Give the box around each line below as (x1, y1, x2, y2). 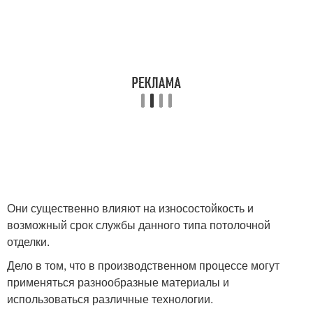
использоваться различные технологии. (7, 290, 213, 307)
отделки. (7, 233, 50, 249)
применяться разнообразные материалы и (7, 273, 229, 290)
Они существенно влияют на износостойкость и (7, 199, 254, 216)
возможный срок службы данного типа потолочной (7, 216, 270, 233)
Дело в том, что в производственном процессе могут (7, 256, 279, 273)
